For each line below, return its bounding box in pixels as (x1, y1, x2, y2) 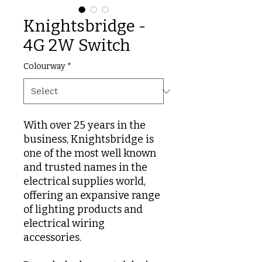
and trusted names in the (23, 161, 147, 174)
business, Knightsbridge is (23, 133, 154, 146)
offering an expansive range (23, 189, 160, 202)
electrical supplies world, (23, 175, 146, 188)
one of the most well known (23, 147, 156, 160)
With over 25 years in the (23, 119, 146, 132)
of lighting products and (23, 203, 143, 216)
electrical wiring (23, 217, 105, 230)
